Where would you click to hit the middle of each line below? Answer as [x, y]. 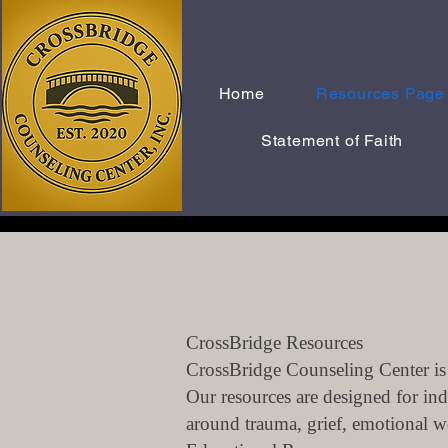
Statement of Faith [332, 140]
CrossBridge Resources [274, 342]
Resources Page [380, 93]
